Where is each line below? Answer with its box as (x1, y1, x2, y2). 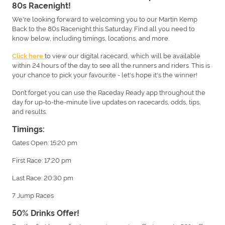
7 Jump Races (12, 190, 54, 199)
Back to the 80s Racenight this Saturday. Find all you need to (12, 23, 195, 33)
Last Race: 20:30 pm (12, 172, 73, 182)
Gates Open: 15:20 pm (12, 137, 77, 147)
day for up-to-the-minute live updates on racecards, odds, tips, (12, 96, 201, 106)
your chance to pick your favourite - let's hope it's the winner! (12, 69, 197, 79)
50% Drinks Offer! (12, 206, 79, 218)
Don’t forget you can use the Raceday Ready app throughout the (12, 87, 205, 96)
